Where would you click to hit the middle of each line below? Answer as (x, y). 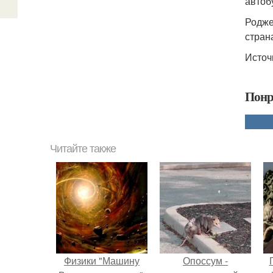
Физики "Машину (102, 261)
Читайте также (83, 149)
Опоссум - (205, 261)
